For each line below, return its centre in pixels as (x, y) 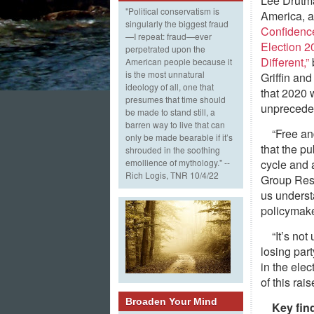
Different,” (285, 62)
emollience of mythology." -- (178, 163)
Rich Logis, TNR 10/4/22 (172, 175)
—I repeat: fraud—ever (169, 36)
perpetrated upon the (165, 49)
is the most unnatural (165, 74)
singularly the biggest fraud (177, 24)
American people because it (179, 62)
